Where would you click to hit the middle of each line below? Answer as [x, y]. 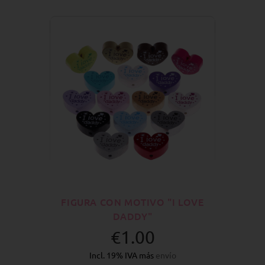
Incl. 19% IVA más [122, 255]
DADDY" [132, 216]
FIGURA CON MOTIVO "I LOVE [132, 202]
